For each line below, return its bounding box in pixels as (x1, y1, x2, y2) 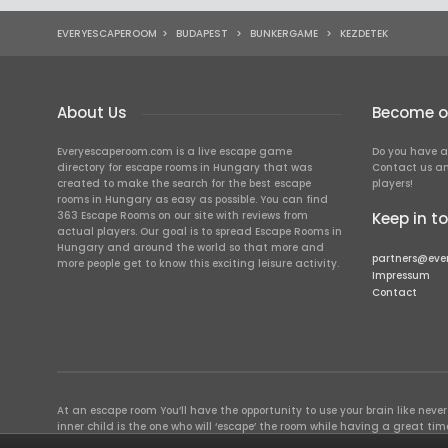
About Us (57, 102, 127, 123)
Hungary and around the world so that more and (57, 240, 324, 255)
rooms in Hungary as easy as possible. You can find (57, 192, 328, 207)
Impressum (372, 268, 430, 283)
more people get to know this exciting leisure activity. (57, 256, 339, 271)
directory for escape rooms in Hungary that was (57, 160, 312, 175)
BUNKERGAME (250, 26, 318, 41)
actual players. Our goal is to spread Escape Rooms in (57, 224, 342, 239)
